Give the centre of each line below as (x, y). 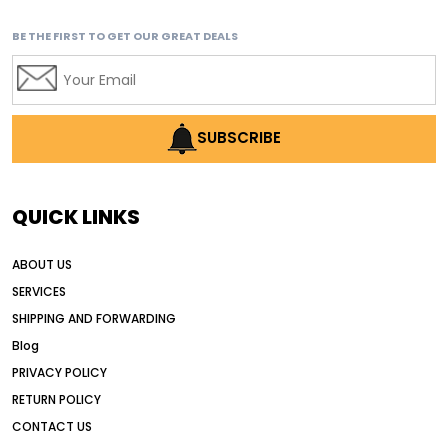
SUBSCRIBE (239, 138)
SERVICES (39, 292)
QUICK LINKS (76, 217)
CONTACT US (52, 427)
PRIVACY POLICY (59, 373)
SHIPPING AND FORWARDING (94, 319)
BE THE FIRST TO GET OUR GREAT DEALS (125, 36)
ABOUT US (42, 265)
